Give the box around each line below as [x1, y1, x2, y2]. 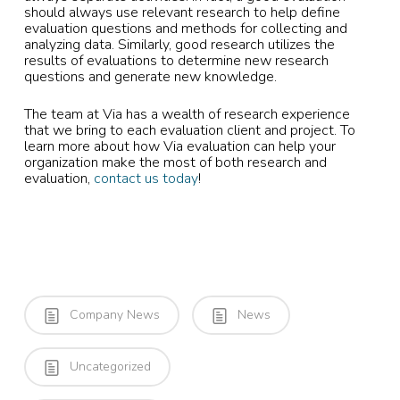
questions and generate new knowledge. [23, 66, 277, 87]
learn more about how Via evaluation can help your [23, 136, 336, 156]
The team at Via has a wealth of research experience [23, 104, 350, 124]
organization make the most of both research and [23, 152, 327, 172]
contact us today [93, 168, 198, 188]
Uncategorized [65, 357, 151, 375]
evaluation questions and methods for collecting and [23, 18, 347, 38]
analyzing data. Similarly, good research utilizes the [23, 34, 335, 54]
